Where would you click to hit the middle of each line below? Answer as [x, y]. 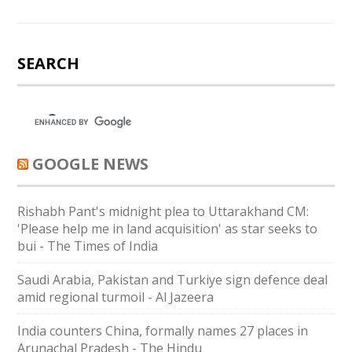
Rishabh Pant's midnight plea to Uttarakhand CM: [163, 211]
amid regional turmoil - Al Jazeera [116, 297]
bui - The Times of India [88, 246]
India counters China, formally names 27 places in [163, 331]
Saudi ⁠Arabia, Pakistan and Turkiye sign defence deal [173, 280]
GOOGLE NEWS [91, 164]
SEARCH [49, 63]
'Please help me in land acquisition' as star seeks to [168, 229]
